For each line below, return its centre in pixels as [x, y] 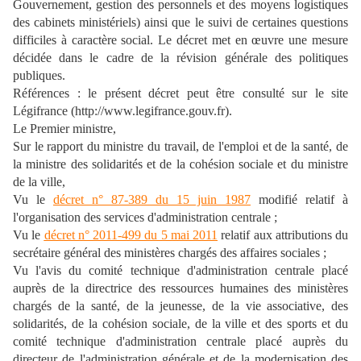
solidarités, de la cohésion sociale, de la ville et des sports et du [180, 323]
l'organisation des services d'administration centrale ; [145, 217]
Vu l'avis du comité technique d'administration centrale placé [180, 270]
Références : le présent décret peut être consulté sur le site [180, 93]
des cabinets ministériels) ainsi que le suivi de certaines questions [180, 22]
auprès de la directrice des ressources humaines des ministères [180, 288]
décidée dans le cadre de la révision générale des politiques [180, 57]
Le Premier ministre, [64, 128]
